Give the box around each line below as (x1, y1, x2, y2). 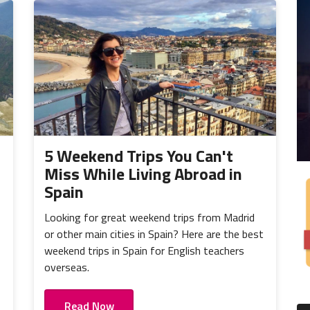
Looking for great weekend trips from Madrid (44, 209, 255, 226)
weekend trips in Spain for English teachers (44, 242, 244, 259)
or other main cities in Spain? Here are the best (44, 226, 264, 243)
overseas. (44, 259, 89, 276)
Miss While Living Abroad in (44, 161, 242, 187)
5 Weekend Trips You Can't (44, 143, 233, 169)
